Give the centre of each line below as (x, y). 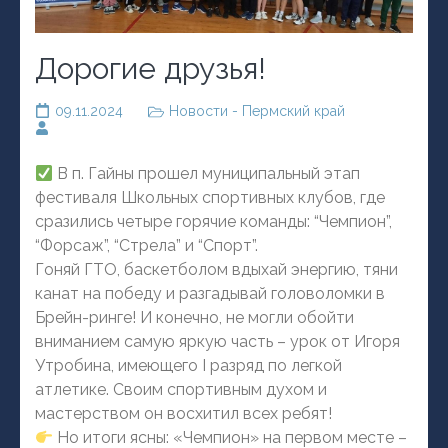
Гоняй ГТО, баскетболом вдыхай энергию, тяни (216, 270)
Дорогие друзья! (150, 69)
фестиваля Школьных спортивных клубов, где (210, 198)
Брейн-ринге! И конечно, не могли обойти (194, 318)
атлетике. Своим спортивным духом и (181, 390)
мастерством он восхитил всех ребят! (183, 414)
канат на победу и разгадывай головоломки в (210, 294)
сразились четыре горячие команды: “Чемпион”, (213, 222)
